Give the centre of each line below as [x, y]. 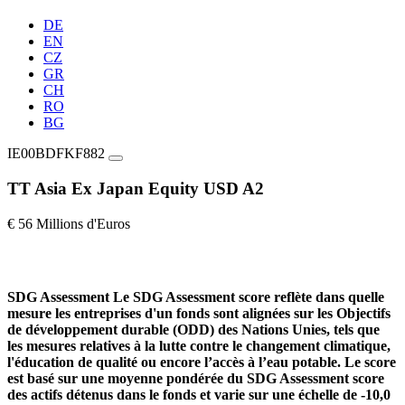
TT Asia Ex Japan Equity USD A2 [136, 188]
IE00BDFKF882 [56, 154]
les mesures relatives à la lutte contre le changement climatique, [199, 345]
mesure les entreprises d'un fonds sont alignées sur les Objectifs [199, 313]
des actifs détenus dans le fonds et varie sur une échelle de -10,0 [199, 394]
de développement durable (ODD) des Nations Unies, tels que [193, 329]
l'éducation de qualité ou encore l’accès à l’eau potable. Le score [202, 362]
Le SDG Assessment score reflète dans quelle [249, 297]
